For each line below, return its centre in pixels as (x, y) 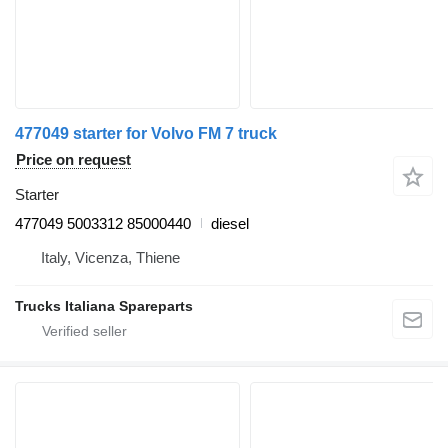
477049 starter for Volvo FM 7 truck (146, 133)
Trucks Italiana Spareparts (104, 305)
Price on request (73, 159)
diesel (230, 223)
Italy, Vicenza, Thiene (110, 257)
